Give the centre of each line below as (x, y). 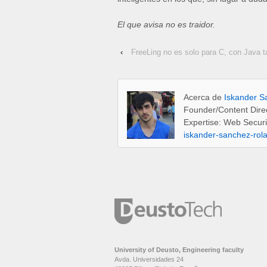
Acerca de (204, 97)
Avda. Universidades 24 (149, 259)
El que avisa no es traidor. (166, 25)
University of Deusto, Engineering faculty (179, 249)
